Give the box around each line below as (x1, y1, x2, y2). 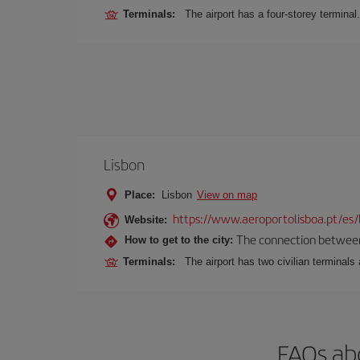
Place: (125, 189, 155, 201)
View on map (197, 189, 257, 201)
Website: (125, 214, 167, 226)
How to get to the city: (125, 233, 233, 246)
